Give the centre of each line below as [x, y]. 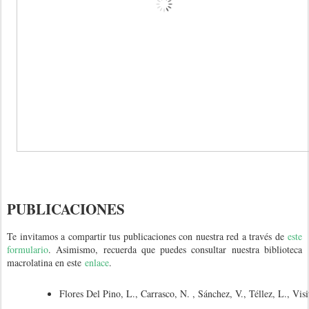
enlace [97, 263]
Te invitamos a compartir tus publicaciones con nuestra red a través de [147, 237]
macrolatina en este [44, 263]
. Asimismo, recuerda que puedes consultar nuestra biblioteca [175, 250]
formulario [28, 250]
